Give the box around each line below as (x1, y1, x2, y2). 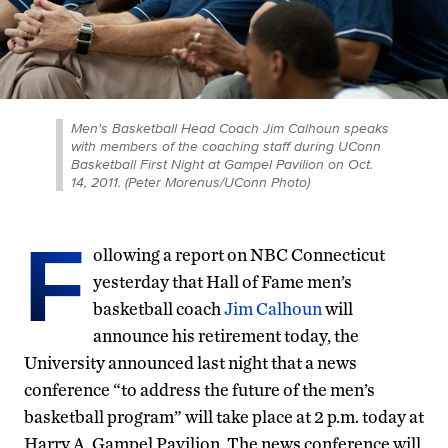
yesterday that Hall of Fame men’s (93, 270, 352, 292)
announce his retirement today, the (93, 324, 359, 346)
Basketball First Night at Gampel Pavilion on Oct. (71, 153, 373, 174)
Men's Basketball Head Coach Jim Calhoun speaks (71, 117, 389, 138)
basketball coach (93, 297, 224, 319)
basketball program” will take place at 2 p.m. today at (24, 405, 424, 427)
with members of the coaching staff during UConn (71, 135, 381, 156)
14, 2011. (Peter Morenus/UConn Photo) (71, 171, 310, 192)
